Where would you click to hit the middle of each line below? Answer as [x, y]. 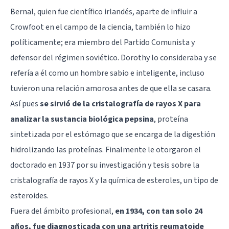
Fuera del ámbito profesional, [63, 211]
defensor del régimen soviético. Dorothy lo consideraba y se [113, 58]
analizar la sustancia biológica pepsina [82, 119]
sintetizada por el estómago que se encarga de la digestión [113, 134]
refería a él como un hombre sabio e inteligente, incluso [107, 73]
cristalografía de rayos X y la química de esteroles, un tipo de [114, 180]
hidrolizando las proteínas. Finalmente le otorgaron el [106, 150]
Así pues [25, 104]
